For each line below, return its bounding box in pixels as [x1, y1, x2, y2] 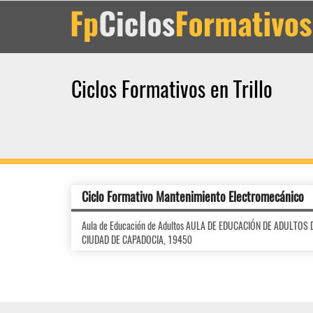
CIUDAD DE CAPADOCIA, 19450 [82, 232, 192, 247]
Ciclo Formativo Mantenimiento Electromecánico [82, 187, 304, 205]
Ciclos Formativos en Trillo [71, 73, 272, 104]
